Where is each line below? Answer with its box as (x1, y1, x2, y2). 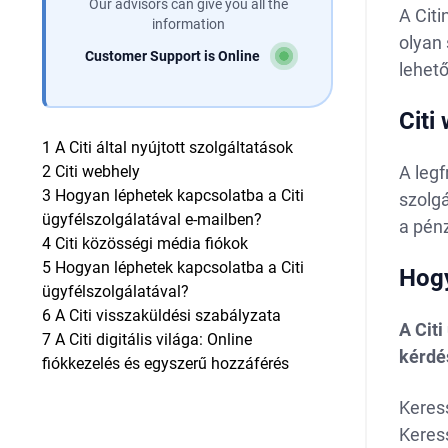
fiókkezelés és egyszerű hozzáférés (42, 354, 289, 373)
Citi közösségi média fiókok (55, 234, 248, 253)
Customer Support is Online (84, 48, 260, 64)
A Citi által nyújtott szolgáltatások (55, 138, 293, 157)
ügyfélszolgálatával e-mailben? (42, 210, 262, 229)
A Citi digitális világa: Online (55, 330, 252, 349)
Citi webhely (55, 162, 140, 181)
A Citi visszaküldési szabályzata (55, 306, 281, 325)
